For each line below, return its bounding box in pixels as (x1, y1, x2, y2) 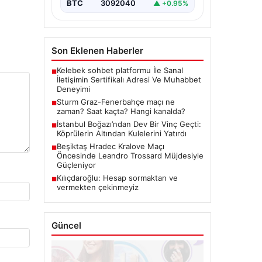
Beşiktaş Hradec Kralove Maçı (56, 142, 164, 151)
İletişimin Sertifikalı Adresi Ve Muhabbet (56, 75, 201, 85)
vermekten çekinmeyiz (56, 182, 139, 192)
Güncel (51, 220, 81, 232)
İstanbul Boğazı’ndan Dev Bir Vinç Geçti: (56, 119, 201, 129)
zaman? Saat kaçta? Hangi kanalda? (56, 106, 185, 116)
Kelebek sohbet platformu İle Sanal (56, 65, 183, 75)
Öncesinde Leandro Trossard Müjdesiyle (56, 151, 204, 161)
